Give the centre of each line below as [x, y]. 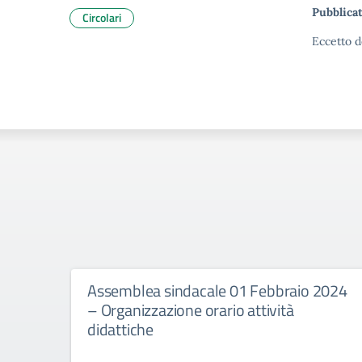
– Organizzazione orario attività [191, 310]
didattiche [120, 329]
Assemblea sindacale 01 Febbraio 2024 [217, 290]
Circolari [102, 17]
